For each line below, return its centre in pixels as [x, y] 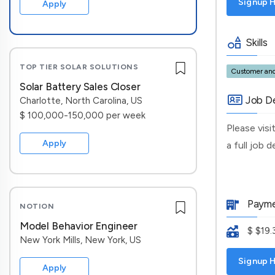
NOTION [37, 206]
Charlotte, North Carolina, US [81, 101]
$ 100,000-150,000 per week [83, 115]
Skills [255, 42]
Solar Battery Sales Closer [80, 87]
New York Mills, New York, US [80, 240]
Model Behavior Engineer [79, 226]
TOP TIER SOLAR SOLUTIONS [79, 67]
